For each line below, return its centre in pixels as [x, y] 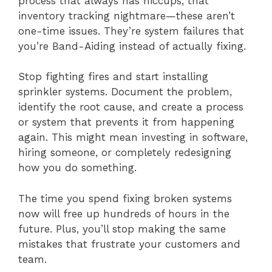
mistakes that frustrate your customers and [129, 244]
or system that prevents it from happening [126, 122]
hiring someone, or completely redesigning [125, 153]
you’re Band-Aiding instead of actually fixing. [132, 46]
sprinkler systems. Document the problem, [125, 92]
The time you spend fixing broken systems [125, 198]
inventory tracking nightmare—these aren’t [127, 15]
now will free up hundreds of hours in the [124, 213]
